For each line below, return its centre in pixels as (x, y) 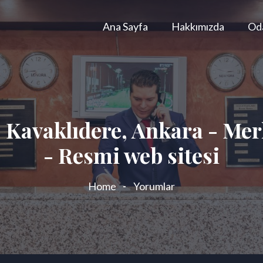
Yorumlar (154, 186)
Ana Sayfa (125, 26)
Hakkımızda (198, 26)
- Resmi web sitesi (131, 155)
